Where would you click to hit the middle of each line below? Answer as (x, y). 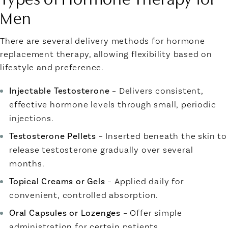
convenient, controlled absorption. (84, 195)
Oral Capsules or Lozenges (65, 213)
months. (27, 164)
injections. (32, 118)
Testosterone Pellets (53, 136)
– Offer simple (151, 213)
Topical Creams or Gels (57, 181)
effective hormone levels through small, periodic (113, 105)
